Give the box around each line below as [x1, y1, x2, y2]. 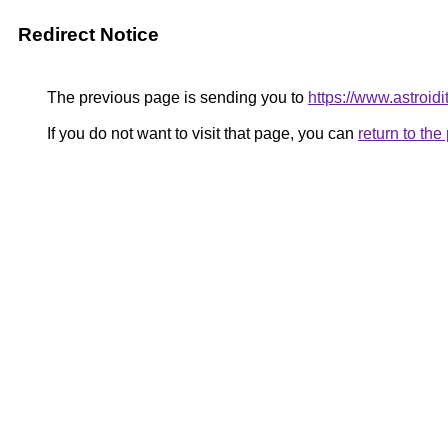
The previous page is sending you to [43, 89, 308, 106]
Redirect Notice [18, 24, 159, 45]
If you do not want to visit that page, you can [43, 125, 358, 142]
